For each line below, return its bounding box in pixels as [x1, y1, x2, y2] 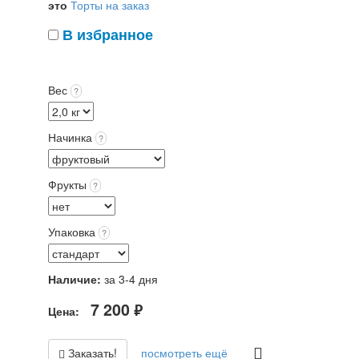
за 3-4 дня [104, 271, 158, 287]
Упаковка [48, 224, 95, 240]
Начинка [48, 129, 92, 145]
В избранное [63, 24, 153, 45]
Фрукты [48, 176, 87, 192]
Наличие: [48, 271, 101, 287]
